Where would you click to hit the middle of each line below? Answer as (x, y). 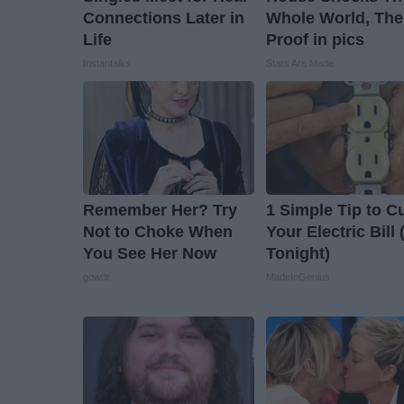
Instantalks (107, 64)
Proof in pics (316, 40)
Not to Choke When (158, 232)
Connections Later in (164, 18)
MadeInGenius (298, 277)
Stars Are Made (300, 64)
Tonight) (298, 254)
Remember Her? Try (160, 211)
